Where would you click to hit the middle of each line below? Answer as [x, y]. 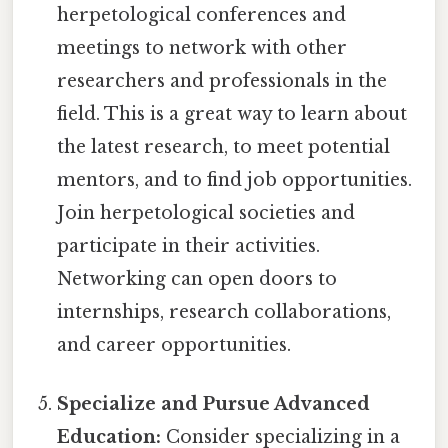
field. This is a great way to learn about [232, 113]
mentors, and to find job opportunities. [235, 179]
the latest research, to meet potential [224, 146]
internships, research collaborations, [224, 311]
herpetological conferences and [202, 14]
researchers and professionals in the [222, 80]
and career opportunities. [174, 344]
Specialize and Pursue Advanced [214, 404]
